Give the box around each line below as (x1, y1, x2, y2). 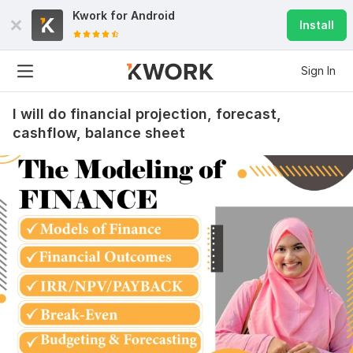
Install (299, 18, 334, 32)
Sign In (301, 64, 336, 77)
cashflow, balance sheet (13, 124, 185, 141)
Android (131, 9, 175, 22)
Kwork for (72, 9, 131, 22)
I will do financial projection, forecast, (13, 106, 281, 122)
